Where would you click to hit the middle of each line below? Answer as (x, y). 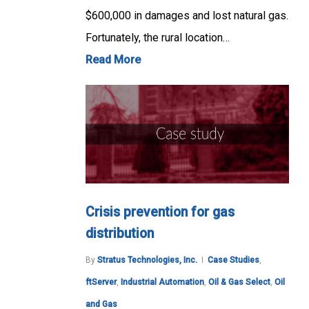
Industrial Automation (162, 282)
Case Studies (233, 260)
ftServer (101, 282)
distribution (120, 234)
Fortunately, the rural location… (158, 37)
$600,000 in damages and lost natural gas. (187, 15)
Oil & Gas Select (239, 282)
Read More (113, 59)
